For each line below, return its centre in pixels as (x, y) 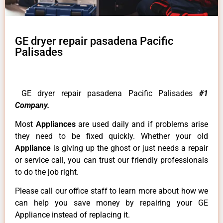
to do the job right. (47, 172)
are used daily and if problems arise (143, 124)
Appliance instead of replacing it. (72, 215)
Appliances (57, 124)
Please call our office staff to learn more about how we (111, 191)
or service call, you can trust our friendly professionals (111, 160)
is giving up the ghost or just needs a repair (131, 148)
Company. (32, 105)
